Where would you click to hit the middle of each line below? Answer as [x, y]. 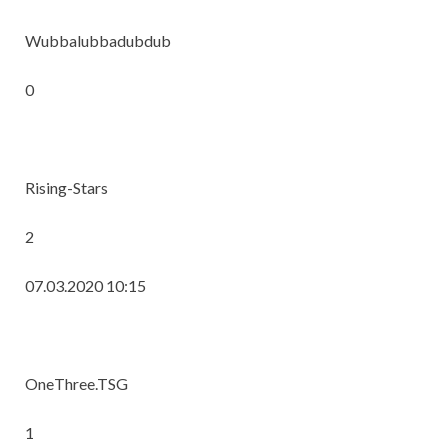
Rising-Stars [66, 188]
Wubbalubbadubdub [98, 41]
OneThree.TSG [76, 384]
